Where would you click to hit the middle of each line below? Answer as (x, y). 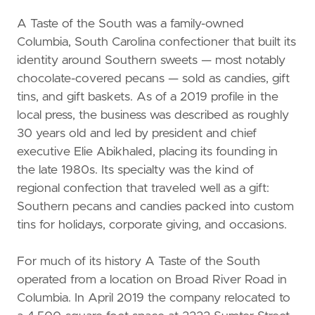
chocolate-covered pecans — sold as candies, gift (153, 79)
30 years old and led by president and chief (137, 134)
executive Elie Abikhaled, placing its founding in (147, 152)
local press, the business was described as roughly (153, 116)
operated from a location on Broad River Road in (152, 279)
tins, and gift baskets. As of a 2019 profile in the (148, 97)
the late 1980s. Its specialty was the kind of (135, 171)
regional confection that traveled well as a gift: (143, 189)
